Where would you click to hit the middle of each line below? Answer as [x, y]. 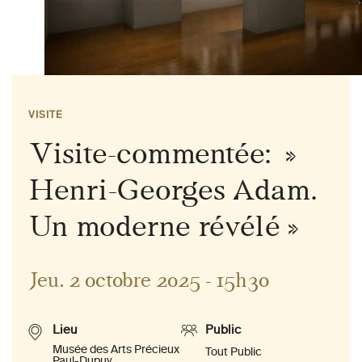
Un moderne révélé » [164, 227]
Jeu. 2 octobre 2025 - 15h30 [149, 281]
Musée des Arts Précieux [116, 350]
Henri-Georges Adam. [172, 190]
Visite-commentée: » [162, 154]
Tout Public [234, 353]
